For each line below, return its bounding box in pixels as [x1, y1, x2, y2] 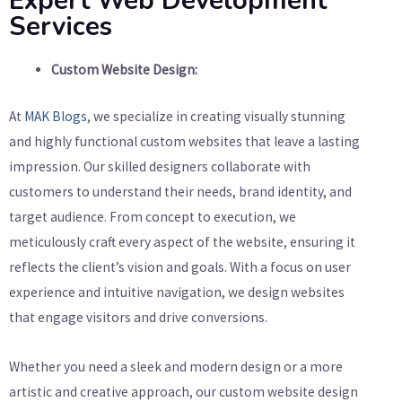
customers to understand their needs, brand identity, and [9, 182, 352, 200]
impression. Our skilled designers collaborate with [9, 157, 310, 175]
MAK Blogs [24, 107, 87, 125]
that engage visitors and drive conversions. [9, 308, 267, 326]
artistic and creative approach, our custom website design [9, 382, 358, 400]
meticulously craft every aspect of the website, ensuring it [9, 232, 355, 250]
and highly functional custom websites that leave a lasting [9, 132, 360, 150]
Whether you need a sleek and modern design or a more [9, 357, 343, 375]
